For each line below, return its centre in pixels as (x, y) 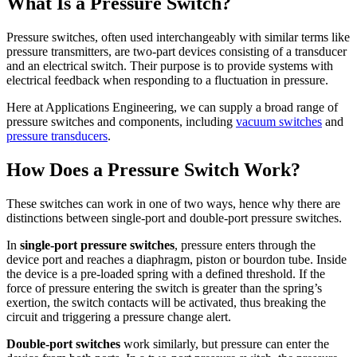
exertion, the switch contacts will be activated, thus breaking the (166, 303)
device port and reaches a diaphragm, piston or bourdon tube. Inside (177, 260)
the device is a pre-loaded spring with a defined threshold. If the (166, 274)
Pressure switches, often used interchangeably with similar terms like (178, 37)
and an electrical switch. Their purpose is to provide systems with (170, 66)
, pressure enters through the (245, 245)
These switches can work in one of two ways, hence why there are (173, 204)
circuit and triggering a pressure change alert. (119, 317)
